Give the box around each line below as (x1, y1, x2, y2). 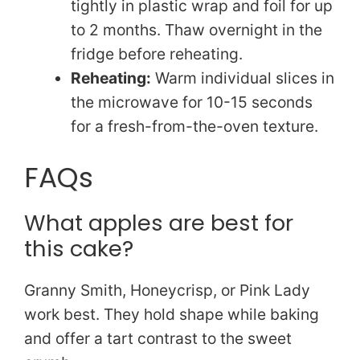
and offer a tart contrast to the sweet (24, 328, 292, 348)
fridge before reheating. (70, 44, 243, 64)
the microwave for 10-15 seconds (70, 92, 313, 112)
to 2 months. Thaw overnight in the (70, 20, 322, 40)
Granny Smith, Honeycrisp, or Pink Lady (24, 280, 310, 300)
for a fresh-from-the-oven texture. (70, 117, 318, 137)
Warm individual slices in (150, 68, 334, 88)
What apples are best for (24, 207, 293, 239)
